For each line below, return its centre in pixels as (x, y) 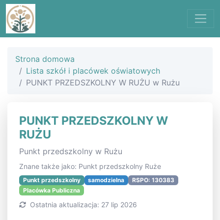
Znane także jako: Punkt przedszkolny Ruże (90, 166)
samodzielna (106, 180)
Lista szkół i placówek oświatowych (93, 71)
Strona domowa (45, 59)
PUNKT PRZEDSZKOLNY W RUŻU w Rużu (103, 82)
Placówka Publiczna (51, 190)
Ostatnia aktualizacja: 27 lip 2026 (82, 204)
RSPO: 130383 (153, 180)
